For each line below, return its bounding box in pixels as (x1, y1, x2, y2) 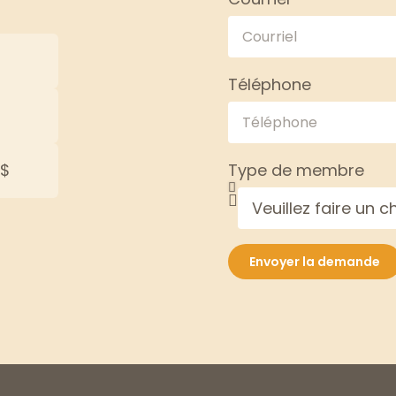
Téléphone (228, 73, 311, 95)
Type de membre (228, 159, 364, 181)
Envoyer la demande (249, 253, 380, 270)
